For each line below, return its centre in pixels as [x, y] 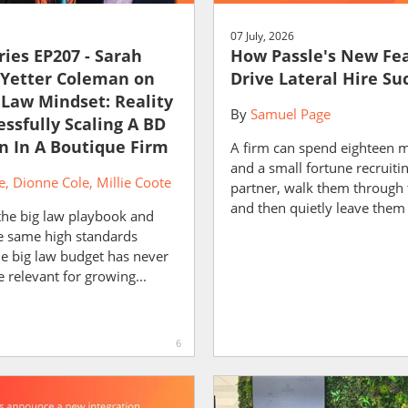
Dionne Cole [51, 182]
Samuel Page [291, 113]
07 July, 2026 [262, 36]
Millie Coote [133, 182]
